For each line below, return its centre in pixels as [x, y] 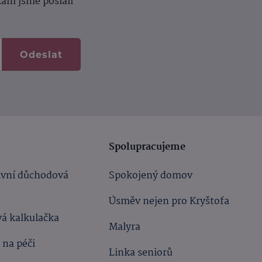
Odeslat [41, 54]
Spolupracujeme [149, 147]
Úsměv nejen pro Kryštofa [169, 201]
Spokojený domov [151, 176]
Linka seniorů [141, 253]
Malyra [125, 227]
